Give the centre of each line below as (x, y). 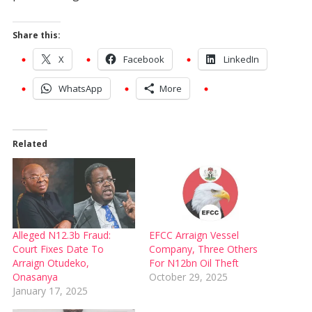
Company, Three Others (203, 249)
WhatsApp (80, 89)
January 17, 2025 (50, 291)
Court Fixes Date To (58, 249)
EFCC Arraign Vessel (194, 235)
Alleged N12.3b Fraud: (61, 235)
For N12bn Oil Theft (194, 263)
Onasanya (35, 277)
